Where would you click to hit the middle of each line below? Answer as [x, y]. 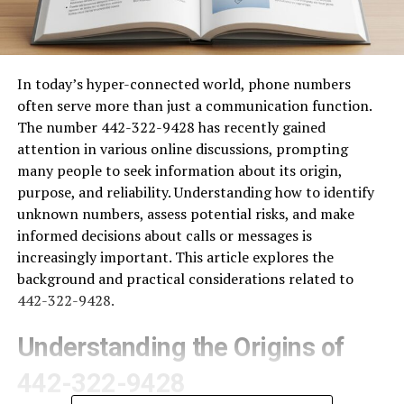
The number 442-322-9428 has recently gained [171, 128]
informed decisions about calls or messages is [164, 236]
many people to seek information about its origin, [179, 171]
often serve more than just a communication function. [194, 106]
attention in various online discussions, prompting [182, 149]
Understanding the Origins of [180, 348]
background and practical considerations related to [185, 279]
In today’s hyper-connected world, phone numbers [184, 84]
